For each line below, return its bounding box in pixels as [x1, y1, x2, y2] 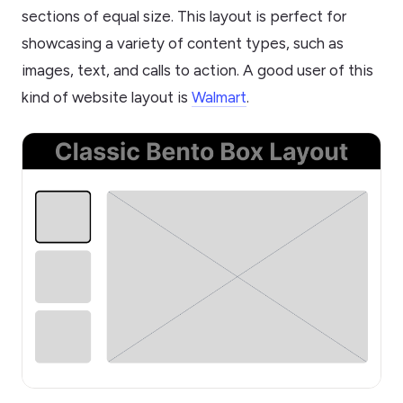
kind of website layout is [22, 87, 192, 106]
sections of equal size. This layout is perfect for [22, 6, 346, 25]
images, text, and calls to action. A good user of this [22, 60, 373, 79]
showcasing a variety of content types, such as [22, 33, 344, 52]
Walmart [192, 87, 246, 106]
